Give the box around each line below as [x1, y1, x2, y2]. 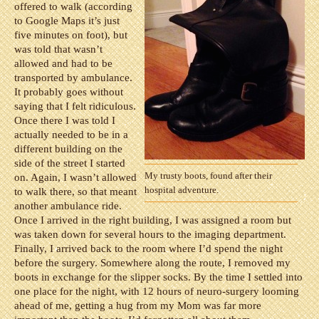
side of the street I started [14, 157, 125, 169]
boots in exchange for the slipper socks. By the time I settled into [14, 271, 303, 283]
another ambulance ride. [14, 200, 122, 211]
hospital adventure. [145, 184, 219, 195]
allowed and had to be [14, 58, 113, 69]
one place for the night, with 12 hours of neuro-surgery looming [14, 286, 299, 297]
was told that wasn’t [14, 43, 103, 55]
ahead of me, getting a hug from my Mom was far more [14, 300, 261, 311]
